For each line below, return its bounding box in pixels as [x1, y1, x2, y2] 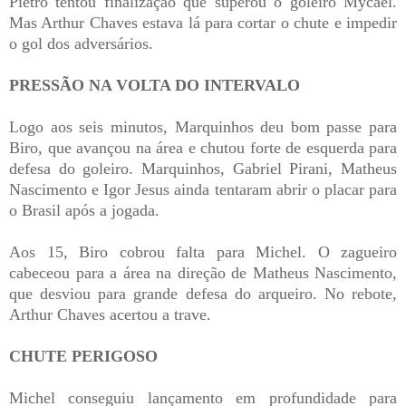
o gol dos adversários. [9, 34, 153, 53]
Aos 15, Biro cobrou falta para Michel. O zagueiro [9, 243, 397, 262]
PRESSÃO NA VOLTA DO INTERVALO [9, 76, 300, 95]
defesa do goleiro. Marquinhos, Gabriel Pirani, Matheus [9, 159, 397, 179]
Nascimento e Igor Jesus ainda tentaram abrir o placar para [9, 180, 397, 199]
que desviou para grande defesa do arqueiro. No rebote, [9, 285, 397, 304]
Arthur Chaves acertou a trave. [9, 305, 211, 324]
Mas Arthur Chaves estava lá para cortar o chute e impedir [9, 14, 397, 33]
